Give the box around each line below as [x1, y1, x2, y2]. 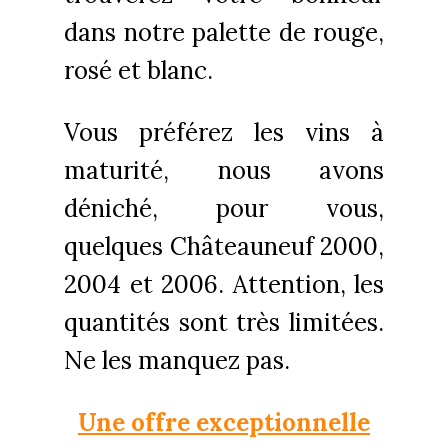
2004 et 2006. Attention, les [64, 268, 384, 300]
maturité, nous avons [64, 154, 384, 186]
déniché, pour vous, [64, 192, 384, 224]
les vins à [233, 116, 384, 148]
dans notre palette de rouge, [64, 16, 384, 48]
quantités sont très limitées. [64, 306, 384, 338]
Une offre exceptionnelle [78, 406, 370, 438]
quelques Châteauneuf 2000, [64, 230, 384, 262]
